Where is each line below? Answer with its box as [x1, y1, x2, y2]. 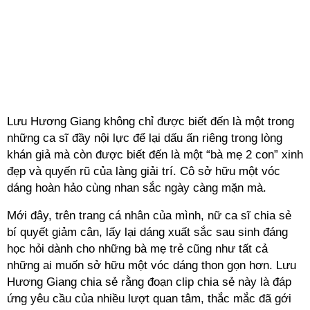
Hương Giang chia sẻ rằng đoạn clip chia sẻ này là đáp [7, 275, 291, 289]
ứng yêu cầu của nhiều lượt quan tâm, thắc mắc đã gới [7, 292, 291, 305]
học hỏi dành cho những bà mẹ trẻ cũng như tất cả [7, 242, 268, 255]
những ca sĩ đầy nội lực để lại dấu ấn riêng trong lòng [7, 131, 282, 145]
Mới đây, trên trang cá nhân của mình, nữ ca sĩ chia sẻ [7, 209, 291, 222]
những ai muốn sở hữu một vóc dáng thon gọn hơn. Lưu [7, 259, 296, 272]
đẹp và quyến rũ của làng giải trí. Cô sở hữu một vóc [7, 165, 280, 178]
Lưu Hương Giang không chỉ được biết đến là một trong [7, 115, 294, 128]
